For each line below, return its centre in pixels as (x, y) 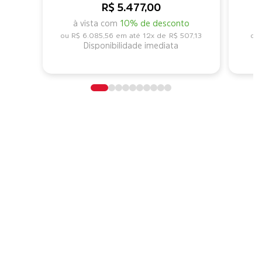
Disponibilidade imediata (131, 45)
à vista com (96, 23)
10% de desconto (154, 23)
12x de (154, 35)
